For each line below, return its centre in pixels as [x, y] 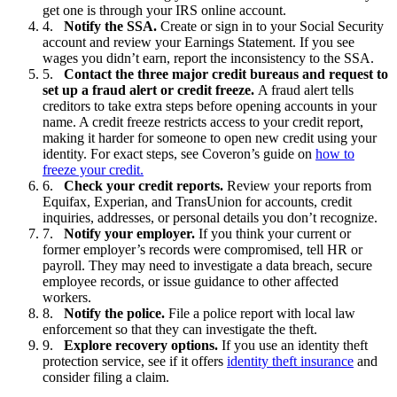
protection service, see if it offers [135, 361]
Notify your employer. [131, 233]
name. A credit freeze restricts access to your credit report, [203, 121]
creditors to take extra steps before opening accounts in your [210, 105]
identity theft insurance [290, 361]
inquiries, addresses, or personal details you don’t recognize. [212, 217]
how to [335, 153]
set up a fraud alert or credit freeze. [150, 90]
